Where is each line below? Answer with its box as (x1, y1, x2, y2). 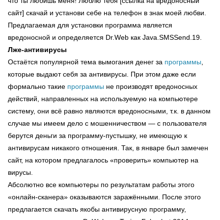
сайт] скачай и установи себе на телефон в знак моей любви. (8, 9, 206, 17)
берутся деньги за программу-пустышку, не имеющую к (8, 132, 187, 139)
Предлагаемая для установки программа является (8, 21, 172, 29)
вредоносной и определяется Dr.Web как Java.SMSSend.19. (8, 33, 202, 41)
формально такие (8, 82, 67, 90)
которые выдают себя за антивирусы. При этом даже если (8, 70, 196, 78)
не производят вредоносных (104, 82, 197, 90)
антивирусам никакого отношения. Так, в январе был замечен (8, 144, 208, 152)
